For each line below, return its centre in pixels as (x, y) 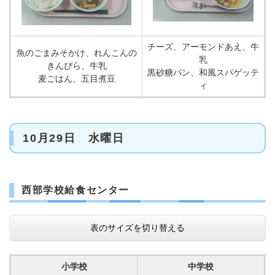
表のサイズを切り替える (137, 228)
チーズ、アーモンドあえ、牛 (203, 47)
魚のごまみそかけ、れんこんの (76, 53)
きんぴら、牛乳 (76, 66)
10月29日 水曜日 (74, 138)
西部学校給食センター (76, 190)
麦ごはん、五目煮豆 (76, 79)
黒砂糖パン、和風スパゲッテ (203, 72)
